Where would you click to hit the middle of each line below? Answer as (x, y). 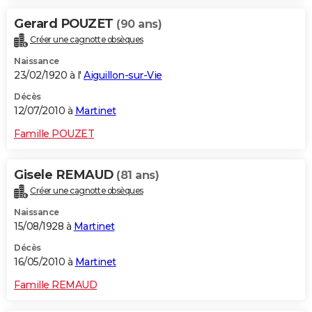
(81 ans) (138, 175)
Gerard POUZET (65, 23)
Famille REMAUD (55, 284)
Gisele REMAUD (65, 174)
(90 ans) (139, 24)
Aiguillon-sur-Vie (123, 75)
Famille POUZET (54, 133)
